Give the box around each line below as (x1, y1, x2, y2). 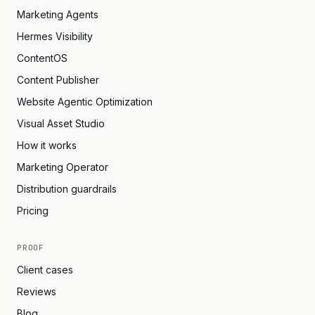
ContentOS (17, 52, 67, 64)
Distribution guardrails (17, 183, 117, 195)
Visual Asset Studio (17, 117, 105, 129)
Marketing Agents (17, 8, 98, 20)
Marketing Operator (17, 161, 108, 173)
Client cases (17, 264, 73, 276)
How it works (17, 139, 77, 151)
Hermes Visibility (17, 30, 93, 42)
